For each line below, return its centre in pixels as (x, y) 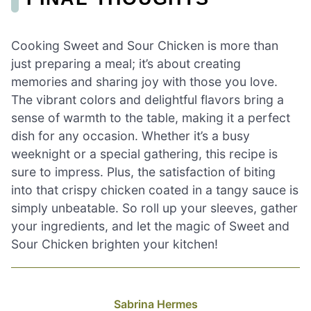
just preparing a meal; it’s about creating (126, 63)
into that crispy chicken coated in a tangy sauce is (155, 190)
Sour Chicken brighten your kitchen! (115, 244)
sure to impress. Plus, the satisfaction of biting (143, 171)
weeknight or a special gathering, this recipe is (144, 153)
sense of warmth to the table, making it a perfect (151, 117)
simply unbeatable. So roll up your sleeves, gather (154, 208)
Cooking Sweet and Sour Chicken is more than (145, 45)
